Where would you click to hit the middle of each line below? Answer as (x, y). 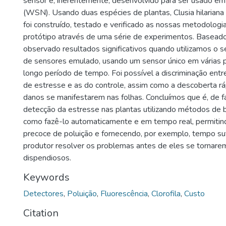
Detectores (43, 194)
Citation (41, 213)
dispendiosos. (47, 158)
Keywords (46, 177)
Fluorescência (124, 194)
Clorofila (166, 194)
